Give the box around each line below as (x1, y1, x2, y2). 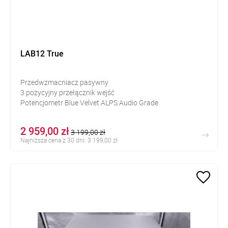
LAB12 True (20, 47, 64, 59)
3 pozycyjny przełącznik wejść (20, 87, 115, 97)
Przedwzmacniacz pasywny (20, 77, 108, 87)
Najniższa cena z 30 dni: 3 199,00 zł (20, 135, 118, 144)
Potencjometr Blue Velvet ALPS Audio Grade (20, 97, 158, 107)
